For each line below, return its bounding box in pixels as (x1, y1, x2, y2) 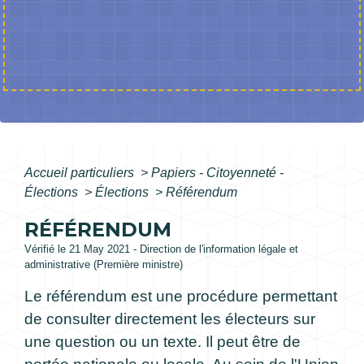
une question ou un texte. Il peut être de (24, 333, 301, 351)
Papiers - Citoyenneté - (151, 166, 284, 180)
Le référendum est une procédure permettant (24, 288, 337, 305)
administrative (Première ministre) (24, 258, 183, 271)
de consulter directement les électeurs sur (24, 310, 315, 328)
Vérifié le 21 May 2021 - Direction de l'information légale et (24, 243, 298, 256)
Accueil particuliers (24, 166, 137, 180)
